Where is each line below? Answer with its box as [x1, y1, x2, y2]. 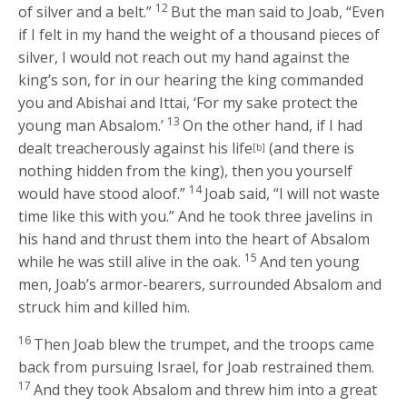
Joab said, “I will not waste [204, 183, 381, 203]
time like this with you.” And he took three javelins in [18, 205, 373, 226]
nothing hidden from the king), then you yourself [18, 160, 353, 181]
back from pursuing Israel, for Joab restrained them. [18, 356, 375, 377]
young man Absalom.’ [18, 114, 164, 135]
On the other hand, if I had [183, 114, 363, 135]
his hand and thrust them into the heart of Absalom [18, 228, 371, 249]
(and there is [265, 137, 355, 158]
